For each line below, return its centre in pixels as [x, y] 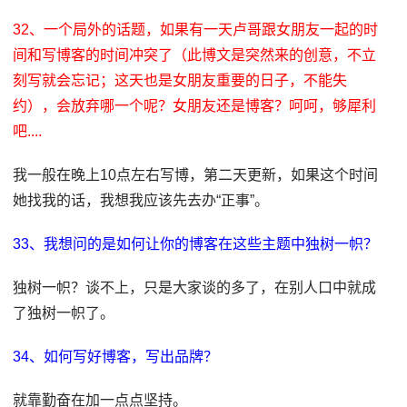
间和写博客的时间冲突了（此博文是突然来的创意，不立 [195, 55]
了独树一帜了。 [64, 313]
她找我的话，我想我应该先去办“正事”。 [141, 200]
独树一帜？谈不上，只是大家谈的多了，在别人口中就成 [195, 288]
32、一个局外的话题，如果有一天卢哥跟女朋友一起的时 [196, 30]
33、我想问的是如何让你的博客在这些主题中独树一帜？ [196, 244]
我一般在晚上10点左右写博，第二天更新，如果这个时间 [196, 175]
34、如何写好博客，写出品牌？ [116, 357]
